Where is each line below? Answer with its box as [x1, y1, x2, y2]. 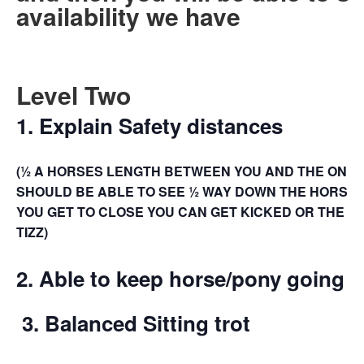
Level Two [16, 77, 131, 112]
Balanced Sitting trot [45, 308, 256, 338]
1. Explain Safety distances [16, 110, 283, 141]
